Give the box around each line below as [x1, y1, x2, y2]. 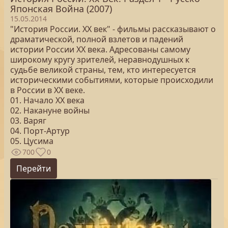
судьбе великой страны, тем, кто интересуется [10, 64, 196, 75]
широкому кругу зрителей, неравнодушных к [10, 54, 189, 65]
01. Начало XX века [10, 95, 84, 106]
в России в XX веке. [10, 84, 85, 96]
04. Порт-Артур [10, 125, 70, 136]
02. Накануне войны [10, 105, 90, 116]
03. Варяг [10, 115, 46, 126]
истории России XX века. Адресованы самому [10, 44, 190, 55]
